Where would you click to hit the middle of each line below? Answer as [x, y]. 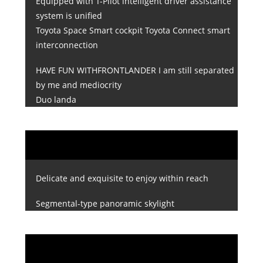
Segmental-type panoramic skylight [105, 203]
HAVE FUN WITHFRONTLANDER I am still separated [135, 70]
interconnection [67, 45]
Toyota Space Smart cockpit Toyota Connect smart [133, 31]
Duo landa [56, 100]
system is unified [69, 16]
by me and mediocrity [78, 85]
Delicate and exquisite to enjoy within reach [122, 178]
